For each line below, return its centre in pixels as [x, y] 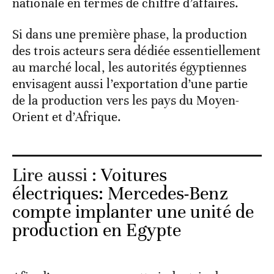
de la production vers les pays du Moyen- [126, 101]
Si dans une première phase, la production [130, 35]
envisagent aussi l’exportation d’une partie [130, 84]
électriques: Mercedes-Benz [120, 194]
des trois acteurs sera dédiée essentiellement [137, 51]
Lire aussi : [57, 176]
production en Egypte [97, 231]
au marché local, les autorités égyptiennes [130, 68]
